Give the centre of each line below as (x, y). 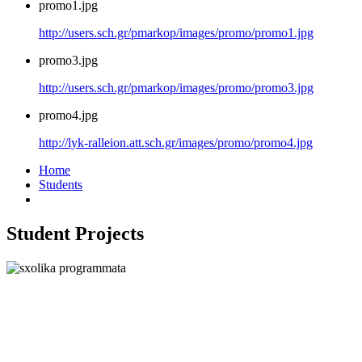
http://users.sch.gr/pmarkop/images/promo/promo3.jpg (176, 88)
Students (61, 185)
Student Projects (75, 233)
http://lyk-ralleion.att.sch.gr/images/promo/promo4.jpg (176, 143)
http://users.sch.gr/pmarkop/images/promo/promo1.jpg (176, 33)
